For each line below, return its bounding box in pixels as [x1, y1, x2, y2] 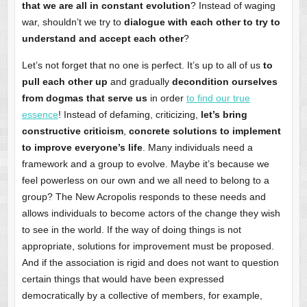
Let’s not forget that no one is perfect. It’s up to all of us [21, 60, 263, 71]
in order [147, 93, 186, 104]
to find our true [186, 93, 250, 104]
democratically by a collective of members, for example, [21, 290, 262, 302]
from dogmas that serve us [21, 93, 147, 104]
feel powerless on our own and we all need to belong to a [21, 175, 269, 186]
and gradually [107, 76, 172, 88]
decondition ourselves [171, 76, 278, 88]
